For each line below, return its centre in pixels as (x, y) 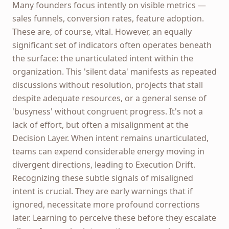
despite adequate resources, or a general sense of (109, 98)
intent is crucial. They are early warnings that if (102, 191)
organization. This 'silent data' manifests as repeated (114, 71)
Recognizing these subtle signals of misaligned (103, 178)
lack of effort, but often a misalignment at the (100, 124)
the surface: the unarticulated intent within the (103, 58)
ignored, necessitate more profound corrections (106, 204)
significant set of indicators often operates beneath (112, 45)
